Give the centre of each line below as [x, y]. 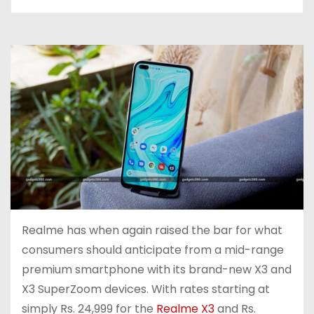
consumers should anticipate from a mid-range [153, 250]
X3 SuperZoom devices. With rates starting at [146, 289]
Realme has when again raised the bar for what [152, 231]
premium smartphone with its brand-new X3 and [157, 270]
